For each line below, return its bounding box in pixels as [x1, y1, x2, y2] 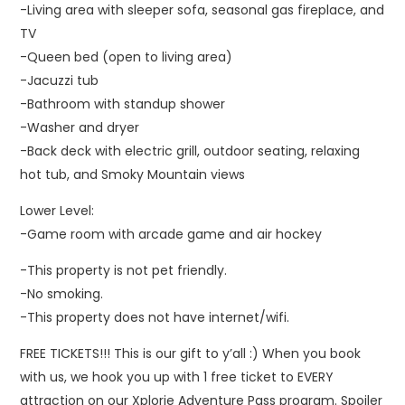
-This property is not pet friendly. [20, 261, 228, 279]
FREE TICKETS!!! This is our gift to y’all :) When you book [20, 344, 362, 363]
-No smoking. [20, 285, 104, 303]
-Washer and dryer [20, 118, 140, 137]
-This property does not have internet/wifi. [20, 308, 290, 326]
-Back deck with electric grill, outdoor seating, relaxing [20, 142, 361, 160]
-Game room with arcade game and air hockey [20, 225, 323, 243]
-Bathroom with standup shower [20, 95, 226, 113]
